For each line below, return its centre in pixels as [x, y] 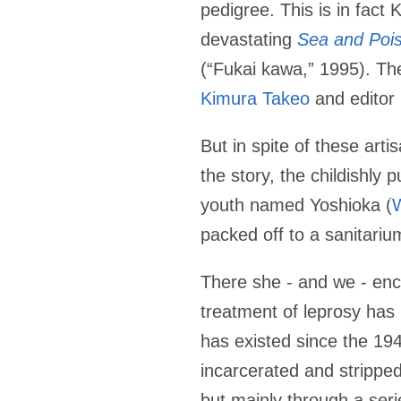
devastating [249, 40]
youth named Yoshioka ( [296, 205]
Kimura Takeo [255, 99]
